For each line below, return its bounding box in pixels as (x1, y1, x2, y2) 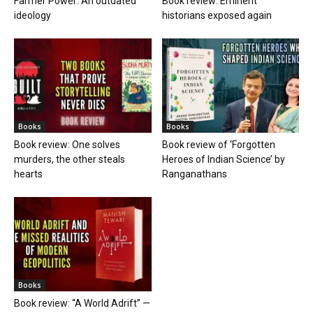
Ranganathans (161, 168, 227, 180)
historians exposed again (161, 9, 272, 21)
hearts (14, 168, 43, 180)
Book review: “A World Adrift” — (14, 298, 150, 310)
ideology (14, 9, 51, 21)
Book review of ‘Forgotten (161, 138, 275, 150)
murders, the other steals (14, 153, 125, 165)
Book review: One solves (14, 138, 120, 150)
